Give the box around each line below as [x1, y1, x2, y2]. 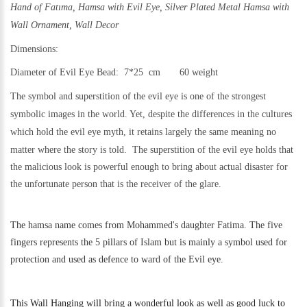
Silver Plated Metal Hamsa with [165, 1, 289, 12]
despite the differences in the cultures [148, 108, 292, 119]
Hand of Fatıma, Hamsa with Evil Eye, [10, 1, 165, 12]
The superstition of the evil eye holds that [132, 144, 293, 155]
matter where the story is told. [10, 144, 130, 155]
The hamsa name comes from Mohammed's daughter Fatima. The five [10, 219, 282, 230]
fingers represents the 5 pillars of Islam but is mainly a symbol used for [10, 236, 287, 247]
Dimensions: [10, 43, 58, 54]
